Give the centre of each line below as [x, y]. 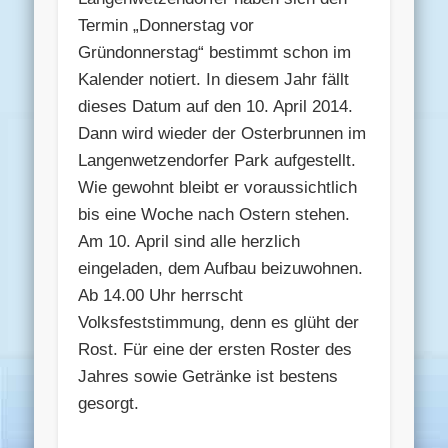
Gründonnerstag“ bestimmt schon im [215, 52]
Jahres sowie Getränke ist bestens [208, 376]
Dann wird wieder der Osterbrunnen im [222, 133]
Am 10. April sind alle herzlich [189, 241]
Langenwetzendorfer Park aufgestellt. [217, 160]
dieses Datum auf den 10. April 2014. [216, 106]
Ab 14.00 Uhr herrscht [161, 295]
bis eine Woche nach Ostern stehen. [214, 214]
